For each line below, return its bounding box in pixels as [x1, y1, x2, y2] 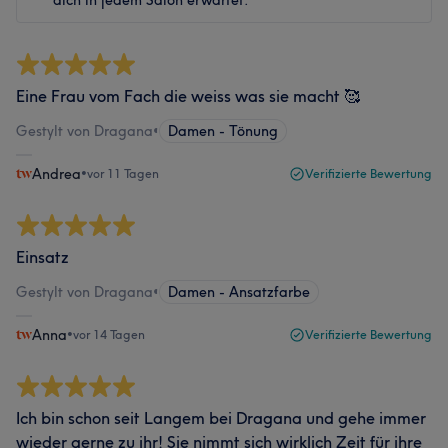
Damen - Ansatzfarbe [168, 283, 310, 301]
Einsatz [16, 247, 69, 267]
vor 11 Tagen [87, 166, 159, 181]
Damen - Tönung [168, 122, 278, 140]
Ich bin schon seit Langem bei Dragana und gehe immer [16, 408, 426, 428]
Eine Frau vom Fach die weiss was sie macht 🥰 [16, 86, 360, 106]
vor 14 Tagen [73, 327, 145, 342]
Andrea [32, 165, 81, 183]
